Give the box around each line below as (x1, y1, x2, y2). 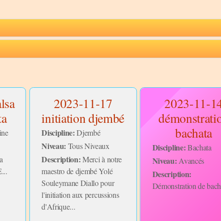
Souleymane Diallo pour (41, 178, 114, 188)
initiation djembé (41, 109, 125, 126)
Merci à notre (80, 154, 122, 165)
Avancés (177, 155, 204, 166)
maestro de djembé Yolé (41, 166, 113, 177)
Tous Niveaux (66, 140, 110, 151)
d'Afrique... (41, 201, 75, 212)
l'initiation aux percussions (41, 189, 119, 200)
